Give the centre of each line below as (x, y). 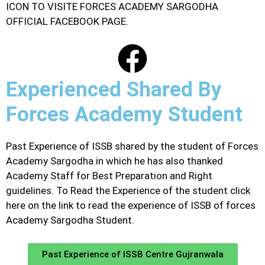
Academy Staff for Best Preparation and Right (109, 176)
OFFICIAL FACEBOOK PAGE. (67, 21)
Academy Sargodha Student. (70, 220)
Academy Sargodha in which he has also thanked (114, 161)
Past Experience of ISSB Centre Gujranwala (132, 254)
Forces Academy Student (124, 115)
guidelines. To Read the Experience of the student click (128, 191)
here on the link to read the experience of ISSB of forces (131, 206)
